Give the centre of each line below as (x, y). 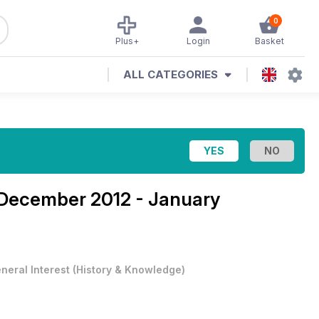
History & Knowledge (129, 270)
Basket (269, 41)
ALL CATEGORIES (171, 74)
